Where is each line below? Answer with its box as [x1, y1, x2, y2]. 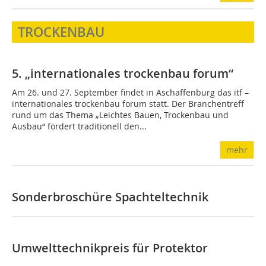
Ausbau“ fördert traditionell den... [12, 120, 147, 132]
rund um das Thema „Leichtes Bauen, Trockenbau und [12, 109, 229, 121]
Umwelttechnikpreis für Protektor [12, 239, 208, 256]
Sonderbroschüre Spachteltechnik [12, 188, 208, 205]
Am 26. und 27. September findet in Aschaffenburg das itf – [12, 86, 249, 98]
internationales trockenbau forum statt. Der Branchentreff [12, 97, 244, 109]
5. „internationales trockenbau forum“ [12, 65, 233, 81]
